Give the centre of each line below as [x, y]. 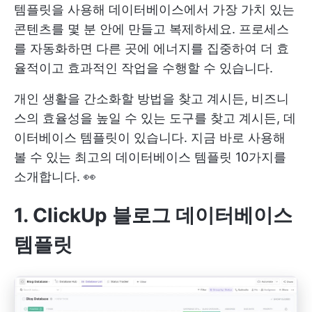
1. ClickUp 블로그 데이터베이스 [153, 216]
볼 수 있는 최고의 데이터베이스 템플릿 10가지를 [150, 157]
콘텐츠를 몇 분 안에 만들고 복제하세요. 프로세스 [151, 29]
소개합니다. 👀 [55, 177]
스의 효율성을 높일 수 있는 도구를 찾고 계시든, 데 [155, 118]
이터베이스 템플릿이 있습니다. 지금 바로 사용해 [150, 138]
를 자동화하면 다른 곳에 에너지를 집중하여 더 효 [151, 49]
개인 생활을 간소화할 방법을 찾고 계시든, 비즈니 [151, 99]
